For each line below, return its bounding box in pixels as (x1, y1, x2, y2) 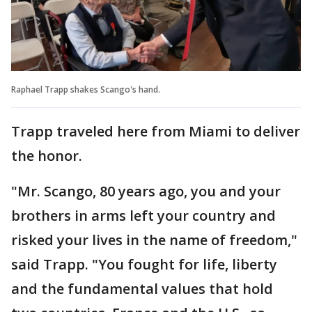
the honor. (11, 146, 82, 165)
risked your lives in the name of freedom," (11, 230, 297, 249)
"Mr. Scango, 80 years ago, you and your (11, 181, 281, 201)
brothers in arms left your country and (11, 205, 276, 225)
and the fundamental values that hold (11, 279, 273, 298)
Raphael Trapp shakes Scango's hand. (11, 83, 160, 95)
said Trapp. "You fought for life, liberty (11, 254, 277, 274)
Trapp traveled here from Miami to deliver (11, 121, 300, 141)
